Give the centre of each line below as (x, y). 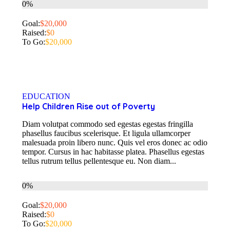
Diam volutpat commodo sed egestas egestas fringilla (108, 124)
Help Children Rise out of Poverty (89, 106)
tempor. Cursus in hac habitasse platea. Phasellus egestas (113, 151)
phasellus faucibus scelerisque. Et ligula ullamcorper (106, 133)
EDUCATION (46, 96)
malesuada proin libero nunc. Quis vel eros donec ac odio (115, 142)
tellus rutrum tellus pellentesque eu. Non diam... (99, 161)
